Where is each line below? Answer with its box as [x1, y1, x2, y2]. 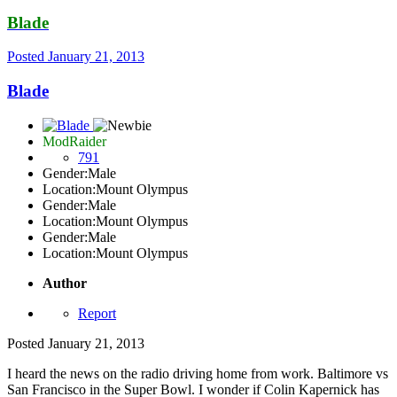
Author [43, 275, 87, 291]
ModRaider [43, 133, 106, 149]
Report [78, 305, 116, 321]
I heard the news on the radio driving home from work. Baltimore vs [7, 365, 388, 381]
